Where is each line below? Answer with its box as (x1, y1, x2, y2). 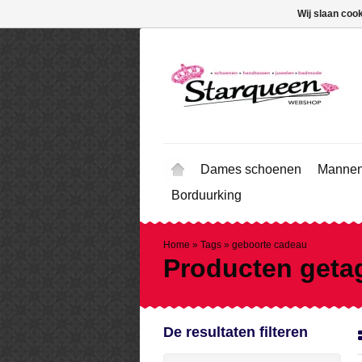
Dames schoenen (200, 162, 301, 176)
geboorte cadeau (232, 239, 307, 250)
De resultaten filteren (163, 324, 308, 340)
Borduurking (171, 188, 242, 202)
